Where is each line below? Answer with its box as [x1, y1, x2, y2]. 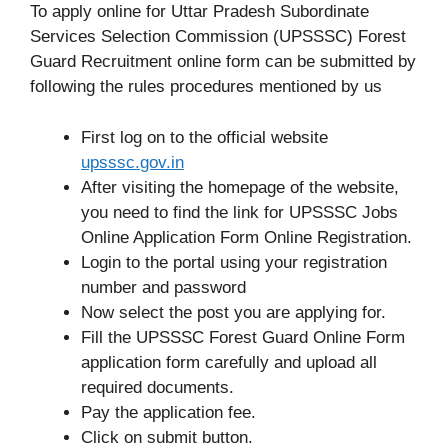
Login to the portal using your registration [81, 252, 387, 272]
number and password [81, 277, 246, 297]
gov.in [140, 152, 184, 172]
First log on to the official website [81, 127, 328, 147]
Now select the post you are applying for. [81, 302, 386, 322]
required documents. [81, 377, 234, 397]
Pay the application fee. [81, 402, 256, 422]
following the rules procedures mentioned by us [30, 77, 382, 96]
